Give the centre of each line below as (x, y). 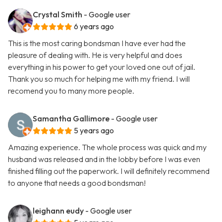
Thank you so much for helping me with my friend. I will (99, 79)
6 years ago (94, 27)
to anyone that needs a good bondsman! (77, 183)
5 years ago (94, 131)
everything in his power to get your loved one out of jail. (102, 67)
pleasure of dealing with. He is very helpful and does (95, 55)
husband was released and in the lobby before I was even (104, 159)
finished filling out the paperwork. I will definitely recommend (109, 171)
